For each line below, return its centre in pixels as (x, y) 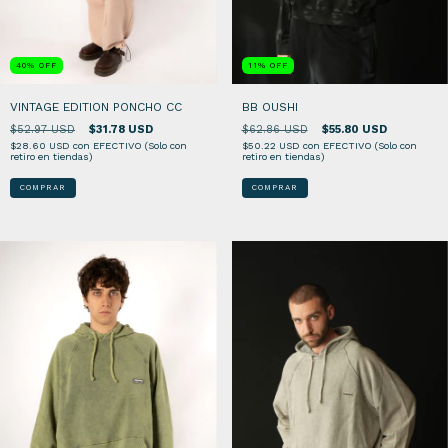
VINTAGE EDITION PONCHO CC (96, 107)
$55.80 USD (354, 130)
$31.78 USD (121, 130)
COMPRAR (274, 188)
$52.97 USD (42, 130)
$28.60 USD (41, 146)
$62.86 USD (274, 130)
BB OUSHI (269, 107)
